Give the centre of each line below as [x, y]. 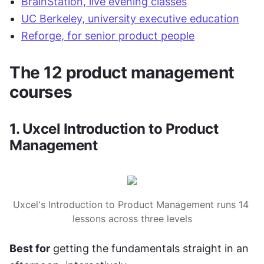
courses [41, 92]
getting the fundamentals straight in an [149, 248]
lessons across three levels [132, 219]
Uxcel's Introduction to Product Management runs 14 [131, 204]
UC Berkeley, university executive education [130, 19]
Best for [30, 248]
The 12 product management [122, 72]
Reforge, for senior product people [108, 36]
